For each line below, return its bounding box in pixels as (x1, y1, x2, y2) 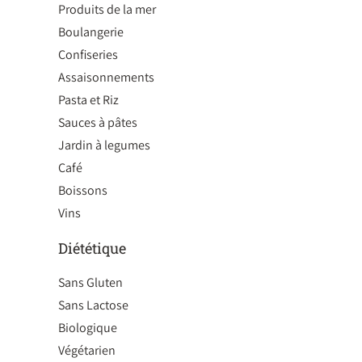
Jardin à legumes (58, 137, 150, 154)
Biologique (58, 319, 117, 336)
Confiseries (58, 46, 118, 63)
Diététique (58, 238, 126, 258)
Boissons (58, 182, 107, 199)
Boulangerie (58, 23, 124, 40)
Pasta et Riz (58, 91, 119, 108)
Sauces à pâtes (58, 114, 137, 131)
